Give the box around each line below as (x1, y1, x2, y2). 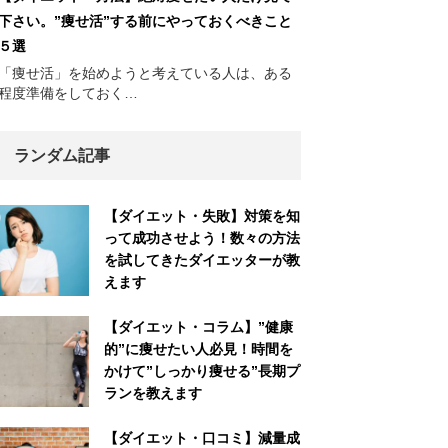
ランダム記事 (14, 147, 110, 165)
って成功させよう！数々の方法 (104, 230, 301, 247)
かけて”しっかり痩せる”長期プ (104, 363, 301, 380)
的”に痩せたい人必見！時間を (104, 341, 294, 358)
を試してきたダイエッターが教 (104, 252, 301, 269)
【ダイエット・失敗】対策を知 (104, 208, 301, 225)
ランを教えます (104, 385, 203, 402)
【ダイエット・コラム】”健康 (104, 319, 294, 336)
